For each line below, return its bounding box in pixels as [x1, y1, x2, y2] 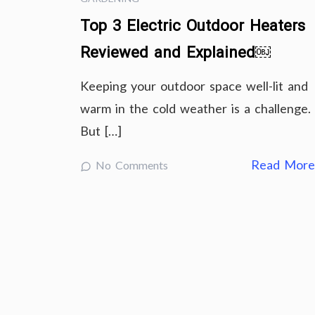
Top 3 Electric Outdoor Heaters [80, 17, 305, 34]
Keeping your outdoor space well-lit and [80, 78, 308, 94]
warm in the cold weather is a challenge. [80, 101, 311, 116]
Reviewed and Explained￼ [80, 44, 271, 61]
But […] [80, 123, 122, 139]
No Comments [91, 158, 168, 172]
